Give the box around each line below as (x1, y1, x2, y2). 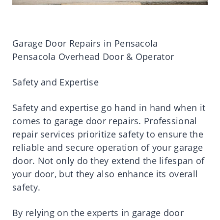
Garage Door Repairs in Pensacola (12, 37, 158, 49)
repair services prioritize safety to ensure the (12, 128, 204, 140)
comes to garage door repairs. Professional (12, 114, 197, 127)
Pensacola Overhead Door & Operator (12, 50, 174, 62)
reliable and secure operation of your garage (12, 141, 203, 153)
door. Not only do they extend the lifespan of (12, 154, 205, 166)
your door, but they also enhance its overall (12, 167, 198, 180)
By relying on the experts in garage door (12, 206, 184, 219)
